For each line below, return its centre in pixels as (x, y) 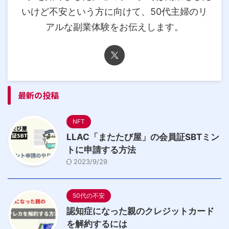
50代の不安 (89, 196)
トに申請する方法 (101, 150)
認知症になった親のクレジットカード (140, 211)
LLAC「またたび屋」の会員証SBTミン (143, 137)
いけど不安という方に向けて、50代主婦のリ (114, 12)
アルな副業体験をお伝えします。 (114, 27)
